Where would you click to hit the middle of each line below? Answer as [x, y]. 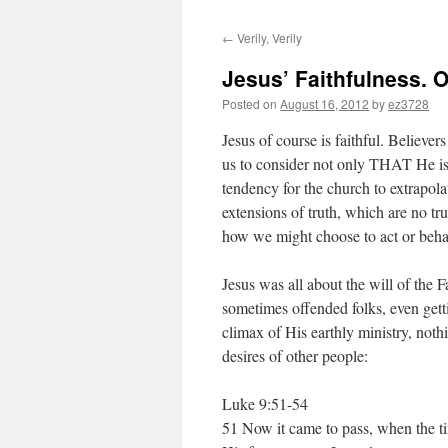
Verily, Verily [268, 37]
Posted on [249, 103]
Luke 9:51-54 [265, 403]
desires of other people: [295, 355]
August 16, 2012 [324, 103]
